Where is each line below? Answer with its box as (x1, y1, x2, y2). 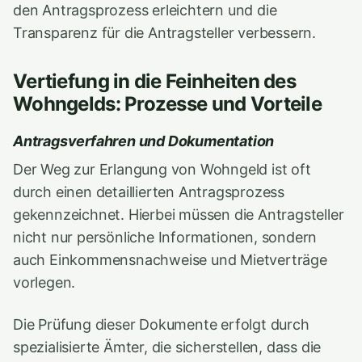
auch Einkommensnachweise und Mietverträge (13, 251, 327, 268)
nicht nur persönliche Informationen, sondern (13, 229, 318, 246)
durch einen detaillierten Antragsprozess (13, 183, 285, 200)
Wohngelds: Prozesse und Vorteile (13, 92, 322, 116)
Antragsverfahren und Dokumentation (13, 133, 275, 149)
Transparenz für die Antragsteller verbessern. (13, 24, 317, 41)
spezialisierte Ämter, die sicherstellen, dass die (13, 339, 322, 356)
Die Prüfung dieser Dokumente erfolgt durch (13, 316, 309, 333)
